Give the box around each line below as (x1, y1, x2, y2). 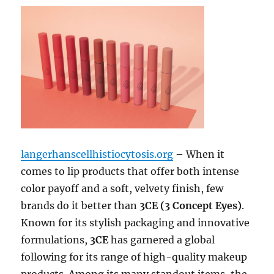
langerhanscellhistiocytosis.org (21, 147, 174, 160)
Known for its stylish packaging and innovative (21, 216, 250, 229)
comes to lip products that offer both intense (21, 165, 240, 177)
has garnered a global (108, 233, 215, 246)
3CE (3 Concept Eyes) (139, 199, 242, 212)
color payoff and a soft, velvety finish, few (21, 182, 224, 194)
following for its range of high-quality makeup (21, 250, 248, 263)
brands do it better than (21, 199, 140, 212)
